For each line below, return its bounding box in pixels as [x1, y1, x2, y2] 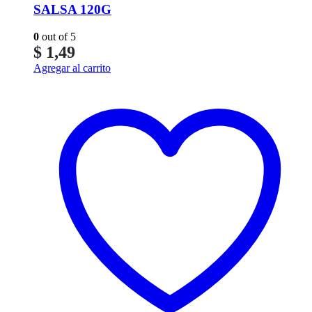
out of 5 [39, 31, 76, 43]
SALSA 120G [33, 2, 111, 17]
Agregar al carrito [33, 62, 111, 75]
